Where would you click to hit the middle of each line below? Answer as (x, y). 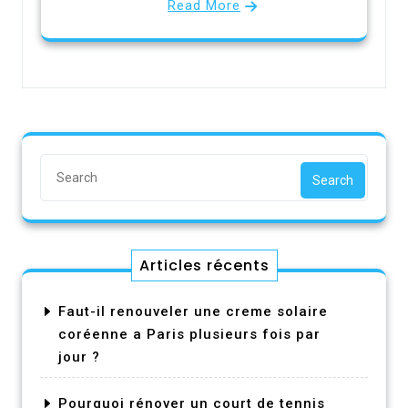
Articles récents (204, 265)
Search (333, 180)
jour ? (79, 357)
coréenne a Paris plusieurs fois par (189, 334)
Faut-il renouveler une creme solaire (193, 311)
